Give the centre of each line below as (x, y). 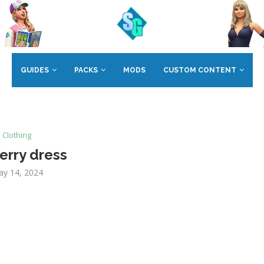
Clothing (17, 135)
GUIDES (34, 70)
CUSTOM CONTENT (199, 70)
